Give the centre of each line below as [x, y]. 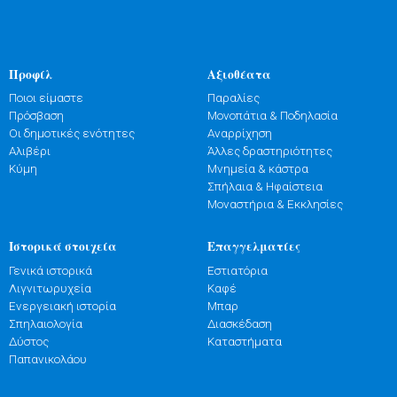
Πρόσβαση [36, 116]
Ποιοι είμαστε [46, 98]
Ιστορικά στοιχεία [63, 247]
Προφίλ [31, 74]
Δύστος [29, 341]
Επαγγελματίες [254, 247]
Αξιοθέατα [239, 74]
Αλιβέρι [30, 151]
